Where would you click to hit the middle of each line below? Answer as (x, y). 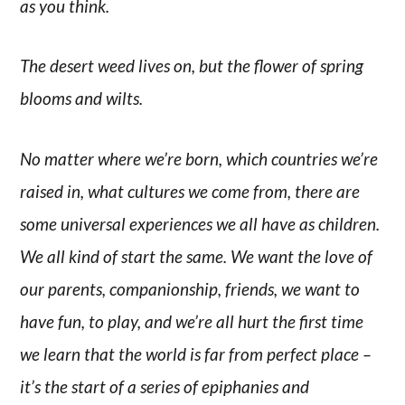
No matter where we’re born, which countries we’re (199, 159)
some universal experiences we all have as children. (200, 224)
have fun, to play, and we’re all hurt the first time (192, 322)
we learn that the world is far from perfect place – (196, 354)
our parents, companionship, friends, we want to (190, 289)
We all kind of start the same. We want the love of (197, 257)
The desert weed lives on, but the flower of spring (192, 66)
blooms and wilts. (82, 99)
